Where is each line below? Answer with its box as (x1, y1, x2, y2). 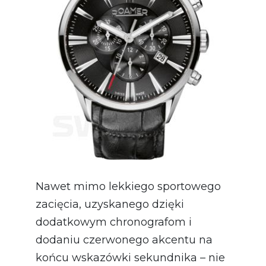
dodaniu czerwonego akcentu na (36, 233, 213, 246)
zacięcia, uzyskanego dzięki (36, 197, 184, 211)
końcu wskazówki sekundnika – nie (36, 251, 225, 264)
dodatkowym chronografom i (36, 215, 192, 229)
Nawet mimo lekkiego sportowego (36, 179, 221, 193)
